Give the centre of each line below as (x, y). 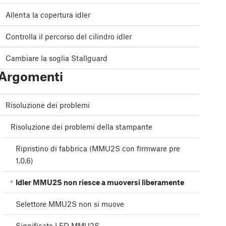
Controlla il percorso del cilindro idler (69, 37)
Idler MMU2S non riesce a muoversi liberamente (100, 182)
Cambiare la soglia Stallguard (56, 58)
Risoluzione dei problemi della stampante (81, 127)
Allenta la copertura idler (48, 15)
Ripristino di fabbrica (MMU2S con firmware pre (98, 149)
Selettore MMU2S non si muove (70, 204)
